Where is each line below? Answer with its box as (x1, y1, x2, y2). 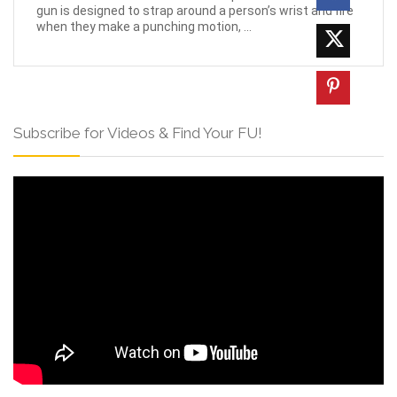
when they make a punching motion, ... (36, 19, 252, 34)
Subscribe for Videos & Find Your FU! (13, 123, 262, 142)
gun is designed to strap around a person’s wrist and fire (36, 3, 354, 18)
